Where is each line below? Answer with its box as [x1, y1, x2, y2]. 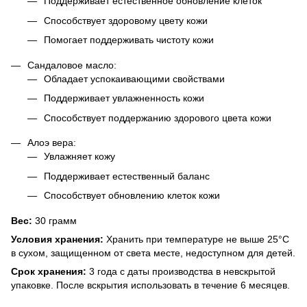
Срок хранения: [11, 266, 86, 278]
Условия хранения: [11, 234, 103, 245]
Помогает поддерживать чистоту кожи [44, 34, 214, 46]
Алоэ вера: [27, 137, 76, 149]
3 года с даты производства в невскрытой [86, 266, 275, 278]
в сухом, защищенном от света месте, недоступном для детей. [11, 247, 295, 259]
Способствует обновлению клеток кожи [44, 190, 220, 201]
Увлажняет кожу [44, 151, 115, 162]
